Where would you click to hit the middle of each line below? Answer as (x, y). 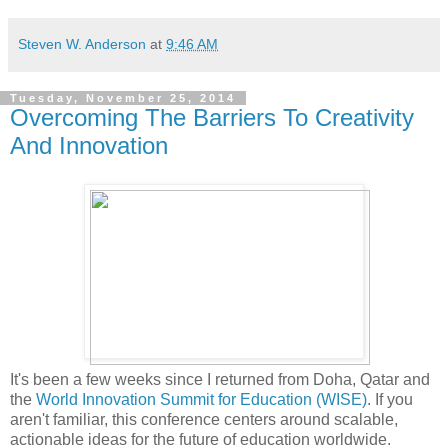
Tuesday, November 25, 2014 (123, 98)
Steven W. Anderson (82, 44)
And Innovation (89, 146)
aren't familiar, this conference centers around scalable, (204, 419)
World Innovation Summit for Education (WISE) (201, 399)
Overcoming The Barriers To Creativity (212, 118)
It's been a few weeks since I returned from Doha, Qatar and (220, 379)
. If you (390, 399)
